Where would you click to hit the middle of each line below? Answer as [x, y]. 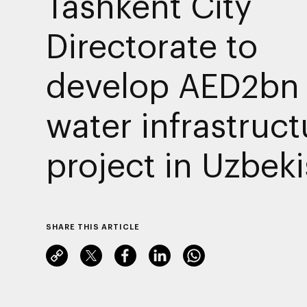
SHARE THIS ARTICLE [93, 226]
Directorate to [151, 45]
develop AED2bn [172, 85]
